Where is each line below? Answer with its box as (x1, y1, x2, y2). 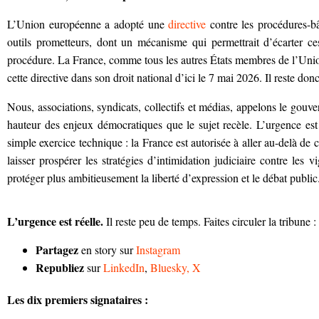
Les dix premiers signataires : (7, 291, 148, 308)
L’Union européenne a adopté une (7, 16, 169, 32)
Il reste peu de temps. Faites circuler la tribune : (106, 214, 316, 229)
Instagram (136, 241, 180, 257)
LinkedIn (103, 259, 145, 275)
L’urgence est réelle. (7, 213, 106, 230)
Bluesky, (150, 259, 192, 275)
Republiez (36, 258, 84, 276)
